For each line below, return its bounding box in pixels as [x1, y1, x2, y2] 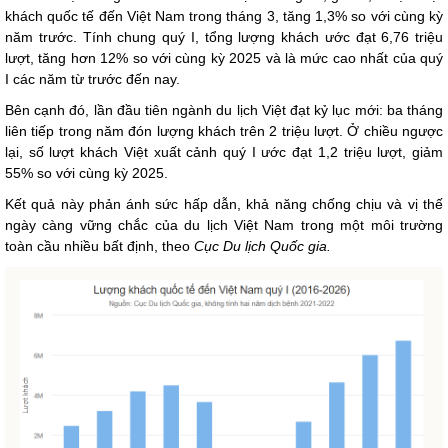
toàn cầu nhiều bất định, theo [5, 238, 194, 255]
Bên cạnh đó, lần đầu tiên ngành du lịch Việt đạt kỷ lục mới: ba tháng [5, 102, 443, 119]
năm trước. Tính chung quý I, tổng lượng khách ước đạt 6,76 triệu [5, 29, 443, 46]
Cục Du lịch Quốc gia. [194, 238, 331, 255]
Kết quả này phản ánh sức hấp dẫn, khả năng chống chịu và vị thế [5, 196, 443, 213]
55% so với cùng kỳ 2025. [5, 165, 168, 182]
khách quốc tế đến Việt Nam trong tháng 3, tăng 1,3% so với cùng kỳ [5, 8, 443, 25]
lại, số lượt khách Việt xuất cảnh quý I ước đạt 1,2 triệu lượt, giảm [5, 144, 443, 161]
